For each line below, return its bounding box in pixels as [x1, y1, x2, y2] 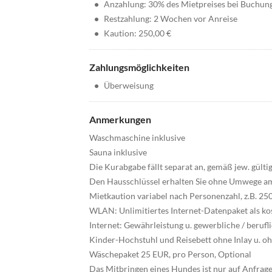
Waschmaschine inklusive [89, 132, 185, 143]
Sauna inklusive [89, 147, 147, 157]
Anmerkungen [89, 114, 151, 125]
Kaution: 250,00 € [104, 28, 171, 38]
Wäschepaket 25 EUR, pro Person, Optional [89, 249, 251, 259]
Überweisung [104, 80, 154, 90]
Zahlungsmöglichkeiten [89, 61, 189, 73]
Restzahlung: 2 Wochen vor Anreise [104, 13, 237, 24]
